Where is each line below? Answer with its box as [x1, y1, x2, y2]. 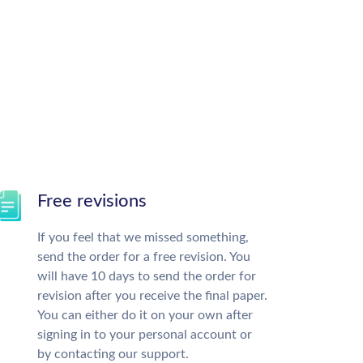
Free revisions [37, 192, 147, 210]
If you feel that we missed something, [37, 231, 249, 244]
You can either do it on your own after [37, 309, 253, 322]
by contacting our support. [37, 348, 189, 361]
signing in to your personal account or [37, 328, 252, 341]
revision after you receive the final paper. [37, 289, 267, 302]
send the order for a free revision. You [37, 250, 250, 263]
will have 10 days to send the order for [37, 270, 256, 283]
